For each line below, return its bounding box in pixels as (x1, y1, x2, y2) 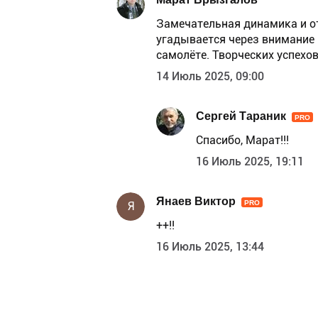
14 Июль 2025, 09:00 (156, 70, 264, 84)
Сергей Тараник (196, 109, 286, 123)
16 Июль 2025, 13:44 (156, 240, 264, 254)
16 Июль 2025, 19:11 (196, 155, 304, 169)
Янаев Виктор (156, 194, 236, 208)
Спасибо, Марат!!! (196, 133, 289, 148)
